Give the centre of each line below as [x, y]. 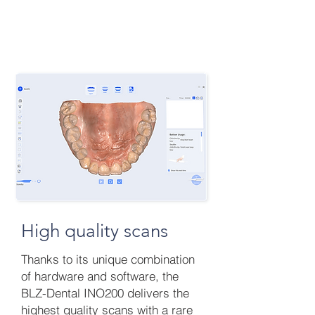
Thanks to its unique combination [108, 259]
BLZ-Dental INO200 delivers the [105, 292]
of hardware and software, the [100, 276]
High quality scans [95, 231]
